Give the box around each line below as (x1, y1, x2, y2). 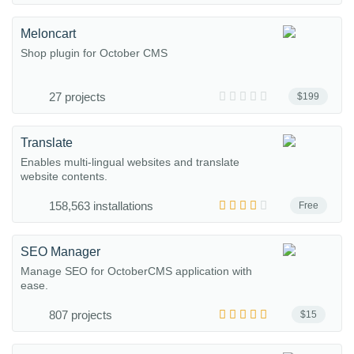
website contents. (21, 170, 107, 183)
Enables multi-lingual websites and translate (21, 156, 239, 168)
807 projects (49, 308, 112, 322)
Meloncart (21, 27, 76, 40)
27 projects (49, 90, 106, 104)
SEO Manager (21, 245, 100, 258)
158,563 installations (49, 199, 153, 213)
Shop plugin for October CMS (21, 47, 168, 59)
